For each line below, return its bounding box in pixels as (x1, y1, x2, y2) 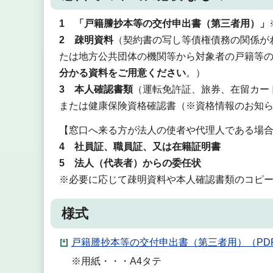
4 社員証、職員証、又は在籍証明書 (58, 141, 221, 152)
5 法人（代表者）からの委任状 (58, 158, 201, 169)
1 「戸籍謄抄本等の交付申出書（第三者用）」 (58, 18, 269, 29)
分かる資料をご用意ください (58, 67, 186, 78)
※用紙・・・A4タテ (71, 255, 161, 266)
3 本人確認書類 (58, 83, 133, 94)
